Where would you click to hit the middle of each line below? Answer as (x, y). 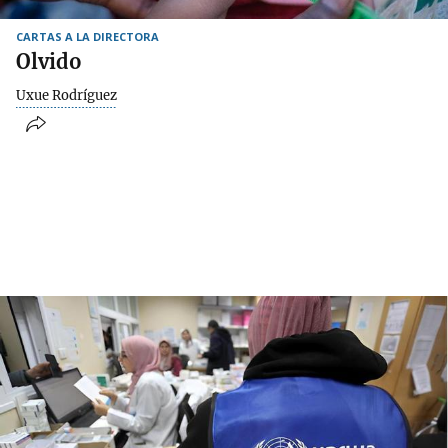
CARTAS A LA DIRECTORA (87, 36)
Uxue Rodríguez (66, 95)
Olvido (49, 61)
